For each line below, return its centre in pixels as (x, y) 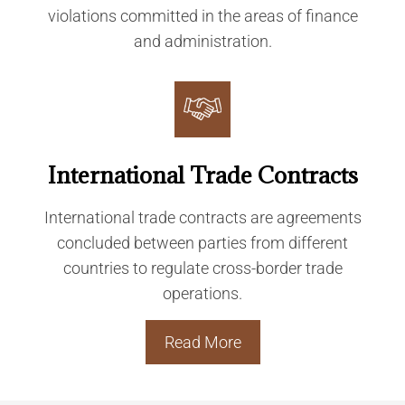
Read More (202, 343)
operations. (202, 293)
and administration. (202, 41)
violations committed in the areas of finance (202, 16)
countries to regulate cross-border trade (202, 268)
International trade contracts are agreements (202, 217)
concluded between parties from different (202, 243)
